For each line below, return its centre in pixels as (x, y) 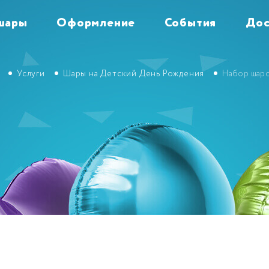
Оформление (96, 23)
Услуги (31, 74)
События (190, 23)
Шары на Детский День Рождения (134, 74)
